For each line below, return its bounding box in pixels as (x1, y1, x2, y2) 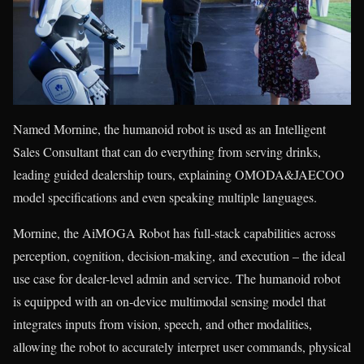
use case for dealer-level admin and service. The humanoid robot (13, 269, 340, 287)
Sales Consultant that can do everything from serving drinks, (13, 142, 321, 160)
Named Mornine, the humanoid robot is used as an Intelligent (13, 119, 326, 137)
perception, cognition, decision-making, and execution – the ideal (13, 246, 345, 264)
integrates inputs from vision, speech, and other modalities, (13, 314, 312, 332)
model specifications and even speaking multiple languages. (13, 188, 317, 206)
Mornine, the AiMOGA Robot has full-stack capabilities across (13, 223, 336, 241)
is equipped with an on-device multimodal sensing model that (13, 292, 326, 310)
